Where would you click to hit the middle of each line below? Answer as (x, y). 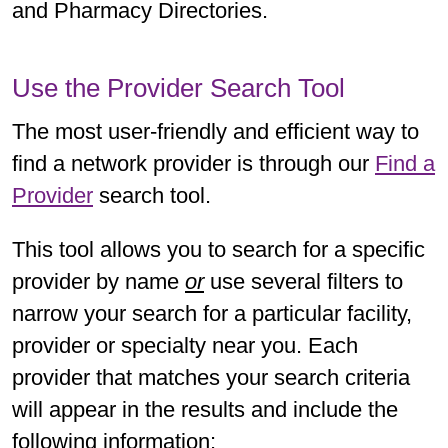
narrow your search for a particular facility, (212, 313)
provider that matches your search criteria (211, 377)
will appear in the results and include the (205, 409)
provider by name (98, 281)
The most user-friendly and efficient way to (215, 131)
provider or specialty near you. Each (185, 345)
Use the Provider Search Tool (178, 87)
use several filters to (303, 281)
